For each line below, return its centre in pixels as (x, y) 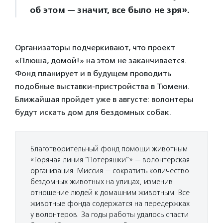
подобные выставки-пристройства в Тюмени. (102, 86)
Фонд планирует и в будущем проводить (93, 73)
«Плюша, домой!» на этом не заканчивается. (101, 60)
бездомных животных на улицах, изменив (102, 182)
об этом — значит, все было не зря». (110, 10)
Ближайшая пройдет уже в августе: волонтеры (104, 99)
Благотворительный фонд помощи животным (109, 149)
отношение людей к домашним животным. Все (110, 193)
